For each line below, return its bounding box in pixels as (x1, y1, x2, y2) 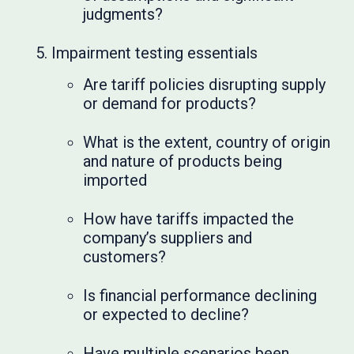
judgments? (83, 5, 164, 24)
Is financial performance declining (83, 286, 318, 305)
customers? (83, 247, 167, 266)
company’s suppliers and (83, 228, 253, 247)
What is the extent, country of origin (83, 133, 331, 152)
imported (83, 171, 148, 190)
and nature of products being (83, 152, 283, 171)
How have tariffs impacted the (83, 209, 295, 228)
